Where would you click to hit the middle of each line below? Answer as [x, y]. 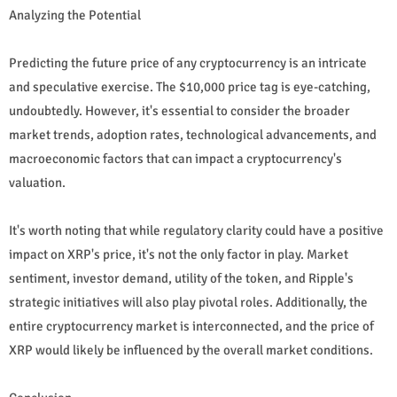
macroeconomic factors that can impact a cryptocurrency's [175, 158]
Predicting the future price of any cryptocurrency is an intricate [188, 62]
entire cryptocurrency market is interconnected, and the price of [191, 326]
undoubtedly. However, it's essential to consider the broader [179, 110]
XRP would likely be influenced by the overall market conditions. [191, 350]
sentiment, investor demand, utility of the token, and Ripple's [181, 278]
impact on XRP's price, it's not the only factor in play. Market [179, 254]
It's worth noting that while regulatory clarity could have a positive [196, 230]
